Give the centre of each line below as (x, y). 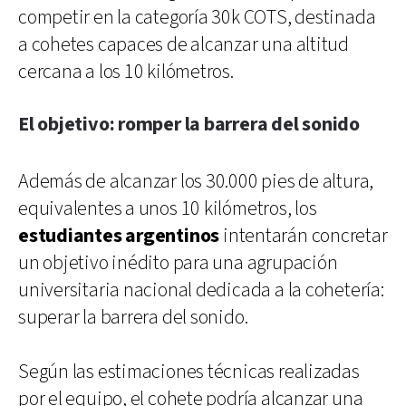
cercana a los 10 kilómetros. (126, 72)
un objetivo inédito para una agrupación (178, 263)
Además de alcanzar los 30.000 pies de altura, (196, 181)
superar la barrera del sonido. (133, 317)
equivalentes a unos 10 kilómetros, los (168, 208)
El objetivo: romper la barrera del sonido (189, 124)
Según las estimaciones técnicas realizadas (189, 372)
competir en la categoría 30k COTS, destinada (197, 17)
